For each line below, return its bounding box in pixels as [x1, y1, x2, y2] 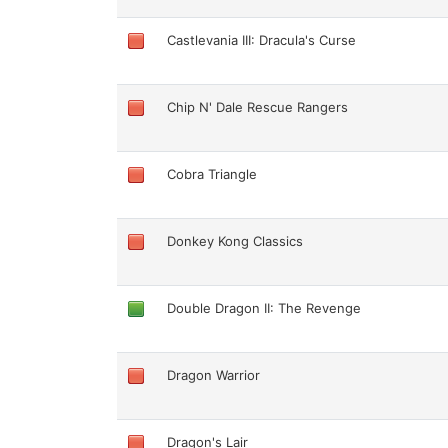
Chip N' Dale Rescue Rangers [167, 98, 349, 115]
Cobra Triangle [167, 165, 258, 182]
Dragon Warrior [167, 366, 261, 383]
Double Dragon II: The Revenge [167, 299, 362, 316]
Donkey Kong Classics [167, 232, 304, 249]
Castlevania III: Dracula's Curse [167, 31, 357, 48]
